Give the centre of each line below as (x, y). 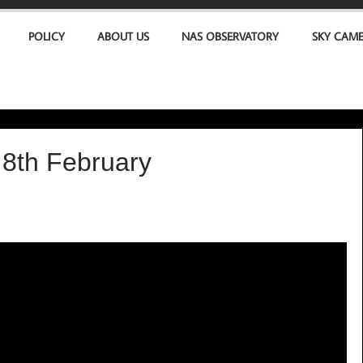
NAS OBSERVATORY (231, 36)
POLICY (46, 36)
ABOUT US (124, 36)
